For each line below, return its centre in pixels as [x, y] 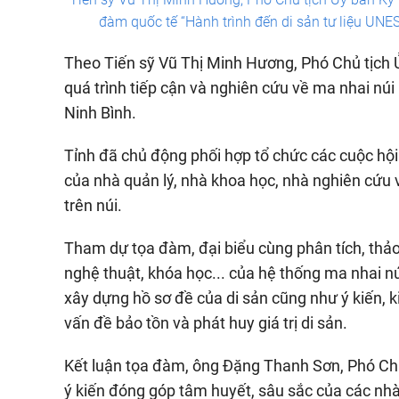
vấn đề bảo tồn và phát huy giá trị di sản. [206, 323]
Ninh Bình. [100, 113]
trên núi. [93, 205]
